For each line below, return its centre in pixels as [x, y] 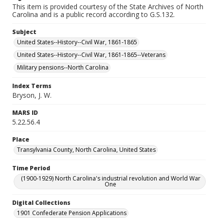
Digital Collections [41, 203]
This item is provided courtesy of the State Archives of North [108, 7]
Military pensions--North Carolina [63, 67]
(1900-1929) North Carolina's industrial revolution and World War [110, 178]
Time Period [31, 168]
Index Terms [32, 86]
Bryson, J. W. [32, 95]
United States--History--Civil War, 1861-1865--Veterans [91, 55]
